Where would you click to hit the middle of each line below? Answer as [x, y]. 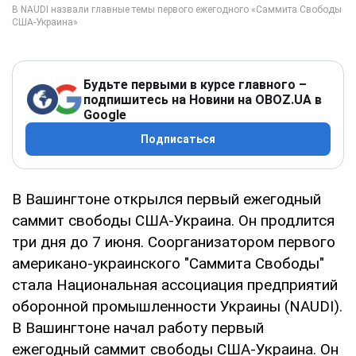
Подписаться [178, 139]
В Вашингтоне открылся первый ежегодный [166, 199]
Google [105, 114]
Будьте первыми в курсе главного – [195, 84]
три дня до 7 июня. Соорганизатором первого [174, 242]
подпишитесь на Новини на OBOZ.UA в [203, 99]
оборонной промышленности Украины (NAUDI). [177, 306]
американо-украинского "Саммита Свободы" [168, 263]
